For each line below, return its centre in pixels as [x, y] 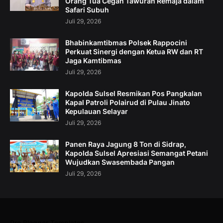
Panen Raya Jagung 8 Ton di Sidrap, [126, 144]
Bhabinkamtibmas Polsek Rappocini [126, 43]
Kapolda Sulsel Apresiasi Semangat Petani [137, 153]
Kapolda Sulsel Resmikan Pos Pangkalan [134, 94]
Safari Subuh [87, 10]
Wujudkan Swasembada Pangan [120, 162]
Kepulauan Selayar [97, 111]
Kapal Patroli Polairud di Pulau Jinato [128, 103]
